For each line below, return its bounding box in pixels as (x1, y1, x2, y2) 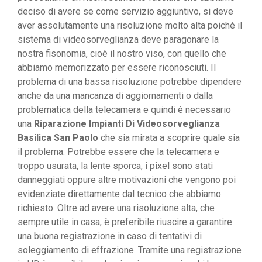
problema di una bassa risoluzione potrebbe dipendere (18, 76, 242, 88)
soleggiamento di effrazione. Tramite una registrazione (18, 244, 242, 256)
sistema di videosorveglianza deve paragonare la (18, 34, 219, 46)
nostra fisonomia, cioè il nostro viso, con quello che (18, 48, 226, 60)
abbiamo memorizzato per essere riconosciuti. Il (18, 62, 216, 74)
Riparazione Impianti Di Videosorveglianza (32, 118, 220, 130)
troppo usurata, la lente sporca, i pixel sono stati (18, 160, 213, 172)
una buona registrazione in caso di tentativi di (18, 230, 202, 242)
